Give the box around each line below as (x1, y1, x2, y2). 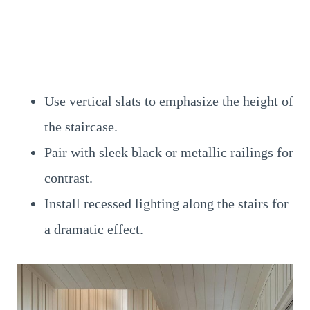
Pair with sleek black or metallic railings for (44, 145, 293, 160)
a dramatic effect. (44, 221, 143, 237)
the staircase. (44, 119, 118, 134)
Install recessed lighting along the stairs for (44, 196, 289, 211)
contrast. (44, 170, 93, 185)
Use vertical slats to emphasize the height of (44, 93, 293, 109)
